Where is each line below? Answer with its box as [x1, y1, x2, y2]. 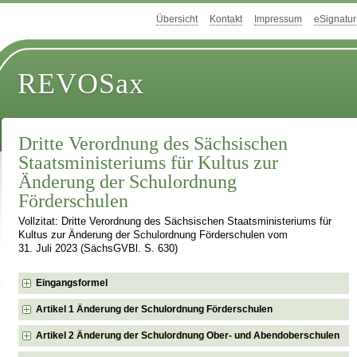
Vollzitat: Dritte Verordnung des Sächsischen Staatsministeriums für [18, 216, 332, 228]
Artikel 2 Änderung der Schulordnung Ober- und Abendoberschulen [36, 329, 340, 341]
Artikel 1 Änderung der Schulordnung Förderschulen [36, 303, 273, 315]
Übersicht [156, 14, 198, 25]
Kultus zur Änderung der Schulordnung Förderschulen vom [18, 229, 288, 241]
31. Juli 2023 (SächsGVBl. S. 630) [18, 243, 178, 255]
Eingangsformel [36, 277, 108, 288]
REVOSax [18, 68, 145, 100]
